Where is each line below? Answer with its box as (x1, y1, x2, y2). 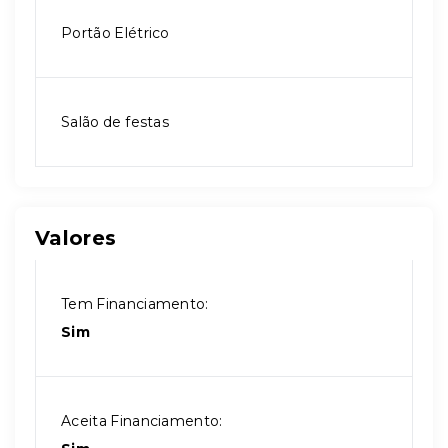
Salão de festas (61, 113, 169, 131)
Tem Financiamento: (61, 295, 209, 313)
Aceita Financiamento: (61, 412, 223, 430)
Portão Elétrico (61, 24, 170, 42)
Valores (35, 226, 117, 250)
